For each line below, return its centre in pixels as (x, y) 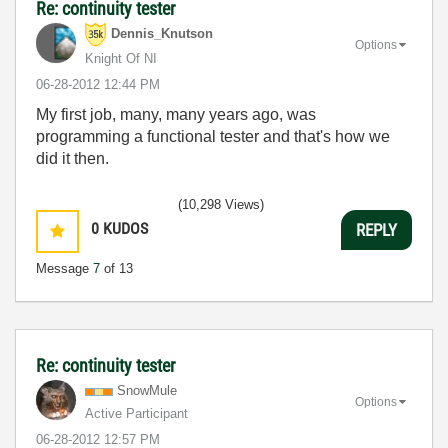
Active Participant (136, 413)
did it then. (72, 158)
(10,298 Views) (221, 204)
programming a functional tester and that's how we (213, 136)
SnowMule (147, 390)
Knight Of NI (121, 58)
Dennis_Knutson (162, 34)
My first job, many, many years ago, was (176, 114)
